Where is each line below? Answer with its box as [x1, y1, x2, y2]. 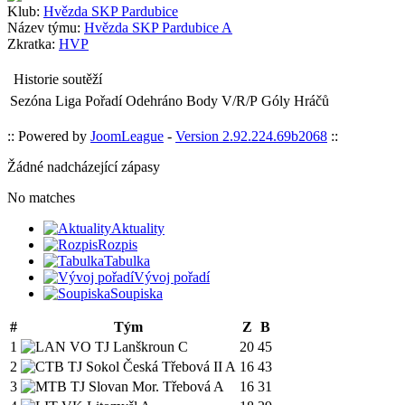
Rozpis [98, 237, 137, 252]
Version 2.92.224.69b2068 [175, 128, 327, 144]
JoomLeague [90, 128, 164, 144]
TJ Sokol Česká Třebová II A [64, 359, 236, 374]
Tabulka [104, 253, 150, 268]
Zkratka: [7, 36, 55, 52]
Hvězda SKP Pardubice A [84, 20, 232, 35]
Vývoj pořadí [134, 269, 210, 285]
